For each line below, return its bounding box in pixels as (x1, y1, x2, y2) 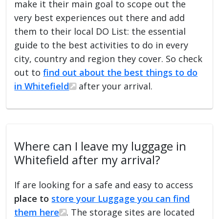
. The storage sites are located (66, 206, 195, 218)
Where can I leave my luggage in (14, 138, 187, 154)
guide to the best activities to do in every (14, 39, 189, 51)
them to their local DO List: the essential (14, 25, 186, 37)
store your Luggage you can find (51, 192, 190, 204)
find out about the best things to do (43, 66, 198, 78)
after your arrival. (76, 80, 153, 92)
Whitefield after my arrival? (14, 152, 161, 168)
